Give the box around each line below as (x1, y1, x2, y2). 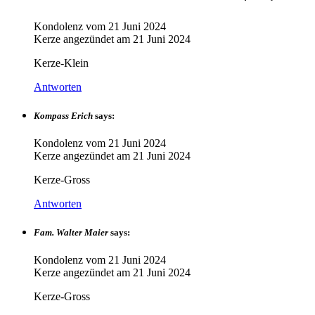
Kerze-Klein (34, 56, 89, 69)
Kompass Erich (34, 110, 93, 121)
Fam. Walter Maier (34, 227, 108, 238)
